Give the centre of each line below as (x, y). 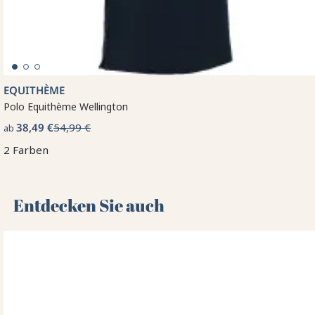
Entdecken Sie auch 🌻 (101, 206)
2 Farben (26, 150)
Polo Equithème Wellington (66, 107)
